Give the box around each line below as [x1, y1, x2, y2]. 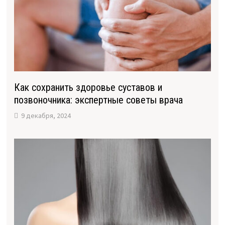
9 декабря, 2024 [21, 111, 71, 121]
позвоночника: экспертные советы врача [14, 94, 183, 106]
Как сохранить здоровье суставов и [14, 81, 162, 94]
